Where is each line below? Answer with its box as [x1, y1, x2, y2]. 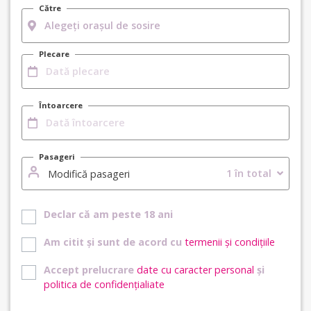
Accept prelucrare [44, 262, 137, 276]
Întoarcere [39, 99, 83, 110]
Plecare [39, 48, 69, 59]
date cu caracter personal [137, 262, 254, 276]
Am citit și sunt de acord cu [44, 235, 185, 249]
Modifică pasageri [45, 167, 130, 180]
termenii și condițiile [185, 235, 275, 249]
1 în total [226, 166, 271, 180]
